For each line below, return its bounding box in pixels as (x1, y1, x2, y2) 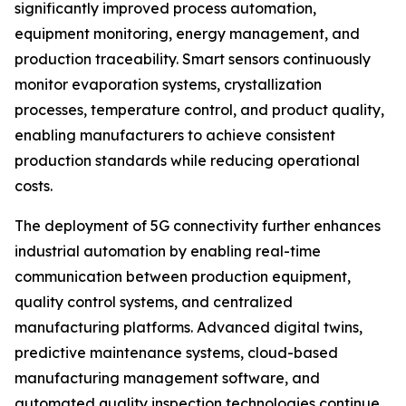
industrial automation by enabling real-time (14, 242, 321, 261)
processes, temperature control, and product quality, (14, 101, 384, 120)
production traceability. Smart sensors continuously (14, 50, 371, 69)
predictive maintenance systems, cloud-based (14, 343, 338, 362)
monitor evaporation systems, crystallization (14, 75, 322, 94)
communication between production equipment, (14, 267, 351, 286)
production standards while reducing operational (14, 151, 360, 170)
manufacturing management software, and (14, 369, 320, 388)
